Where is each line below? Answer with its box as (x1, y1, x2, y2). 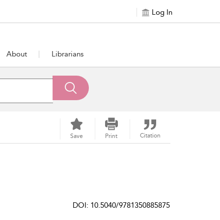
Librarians (51, 50, 83, 58)
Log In (152, 8, 172, 17)
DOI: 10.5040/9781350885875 (73, 201, 170, 210)
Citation (139, 132, 161, 139)
